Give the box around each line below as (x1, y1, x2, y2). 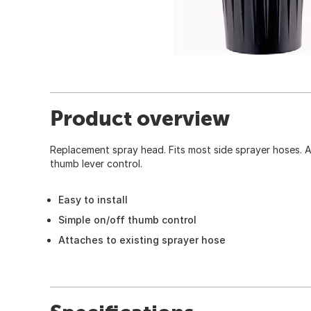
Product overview (50, 106, 230, 130)
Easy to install (58, 193, 128, 205)
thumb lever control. (50, 157, 142, 169)
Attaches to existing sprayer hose (58, 233, 226, 246)
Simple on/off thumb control (58, 213, 196, 226)
